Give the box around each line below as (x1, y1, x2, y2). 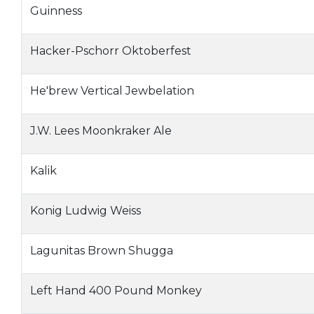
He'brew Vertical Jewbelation (30, 84, 194, 97)
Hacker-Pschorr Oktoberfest (30, 44, 191, 57)
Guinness (30, 4, 82, 18)
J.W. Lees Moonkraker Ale (30, 124, 172, 137)
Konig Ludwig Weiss (30, 204, 141, 217)
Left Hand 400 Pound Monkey (30, 284, 202, 297)
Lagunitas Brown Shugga (30, 244, 173, 257)
